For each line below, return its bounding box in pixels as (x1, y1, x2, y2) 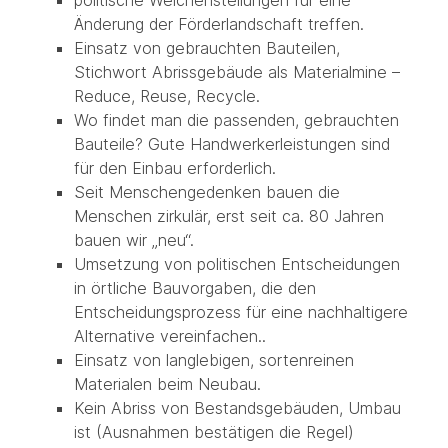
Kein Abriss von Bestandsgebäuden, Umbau (73, 398, 401, 419)
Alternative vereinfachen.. (73, 326, 266, 347)
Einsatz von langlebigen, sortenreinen (73, 350, 354, 371)
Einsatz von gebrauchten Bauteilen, (73, 38, 340, 59)
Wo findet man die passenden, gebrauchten (73, 110, 399, 131)
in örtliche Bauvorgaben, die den (73, 278, 316, 299)
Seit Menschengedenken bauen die (73, 182, 340, 203)
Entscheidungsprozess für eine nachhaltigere (73, 302, 408, 323)
